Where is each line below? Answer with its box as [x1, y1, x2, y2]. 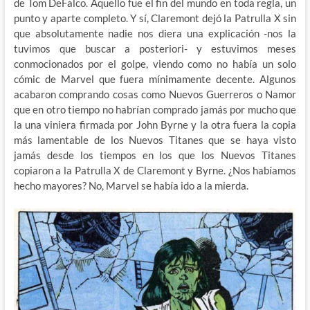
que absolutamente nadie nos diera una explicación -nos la [13, 26, 297, 39]
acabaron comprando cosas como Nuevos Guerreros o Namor [13, 87, 297, 100]
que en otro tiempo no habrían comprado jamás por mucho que [13, 102, 297, 116]
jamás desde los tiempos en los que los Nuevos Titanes [13, 148, 297, 161]
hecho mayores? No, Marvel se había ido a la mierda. [13, 179, 248, 192]
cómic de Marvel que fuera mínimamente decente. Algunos [13, 72, 297, 85]
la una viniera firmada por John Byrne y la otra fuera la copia [13, 118, 297, 131]
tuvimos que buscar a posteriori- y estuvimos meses [13, 42, 297, 55]
